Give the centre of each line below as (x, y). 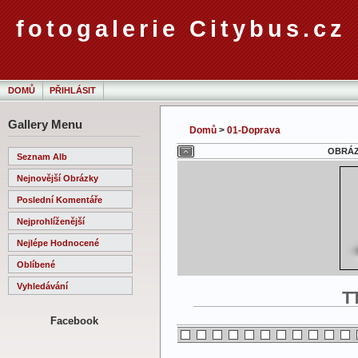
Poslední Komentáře (60, 199)
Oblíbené (36, 264)
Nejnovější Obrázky (58, 178)
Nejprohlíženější (51, 221)
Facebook (74, 320)
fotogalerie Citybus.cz (181, 29)
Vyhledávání (42, 286)
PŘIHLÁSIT (73, 90)
